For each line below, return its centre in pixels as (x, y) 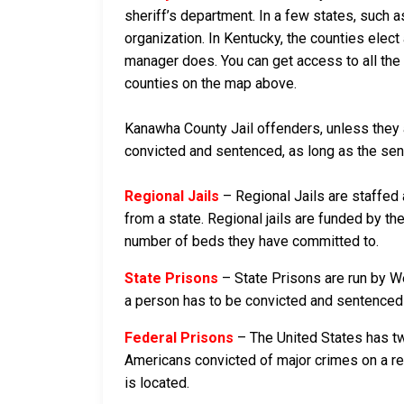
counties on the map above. (211, 83)
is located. (157, 382)
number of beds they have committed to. (252, 241)
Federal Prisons (179, 337)
